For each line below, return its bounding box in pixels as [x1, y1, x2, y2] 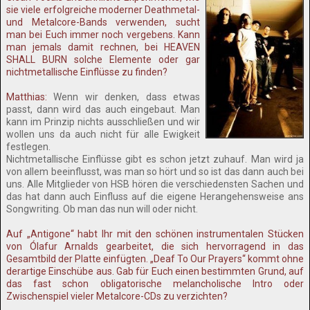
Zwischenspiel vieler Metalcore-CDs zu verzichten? [6, 291, 228, 302]
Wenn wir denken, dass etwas [47, 91, 200, 102]
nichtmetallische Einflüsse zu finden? [6, 66, 167, 77]
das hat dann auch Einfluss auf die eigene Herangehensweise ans [6, 191, 304, 202]
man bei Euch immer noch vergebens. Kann [6, 29, 200, 40]
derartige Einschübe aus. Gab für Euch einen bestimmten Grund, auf [6, 266, 304, 277]
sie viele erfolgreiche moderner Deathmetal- [6, 4, 200, 15]
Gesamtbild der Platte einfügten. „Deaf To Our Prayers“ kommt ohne [6, 253, 304, 264]
